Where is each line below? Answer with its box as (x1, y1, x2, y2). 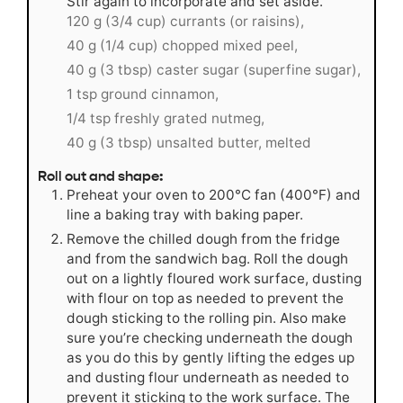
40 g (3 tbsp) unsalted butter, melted (67, 134, 311, 152)
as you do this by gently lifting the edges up (67, 349, 354, 367)
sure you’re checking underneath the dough (67, 329, 353, 347)
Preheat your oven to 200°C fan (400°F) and (67, 186, 361, 204)
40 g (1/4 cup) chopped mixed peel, (67, 37, 298, 55)
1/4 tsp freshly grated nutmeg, (67, 110, 264, 128)
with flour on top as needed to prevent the (67, 290, 344, 308)
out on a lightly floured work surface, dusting (67, 270, 362, 288)
